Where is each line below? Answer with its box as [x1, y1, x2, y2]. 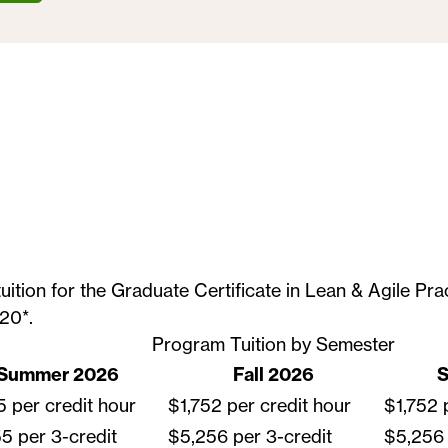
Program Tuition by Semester [152, 333, 396, 355]
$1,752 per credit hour [167, 394, 351, 416]
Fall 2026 [233, 363, 315, 386]
